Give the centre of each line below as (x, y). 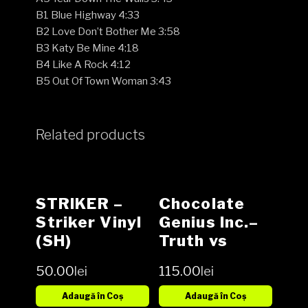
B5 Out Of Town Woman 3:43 (104, 81)
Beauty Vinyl (212, 259)
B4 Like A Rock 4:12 (84, 64)
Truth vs (193, 240)
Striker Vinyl (89, 222)
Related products (91, 135)
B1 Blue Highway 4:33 (88, 15)
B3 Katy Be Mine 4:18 (88, 48)
